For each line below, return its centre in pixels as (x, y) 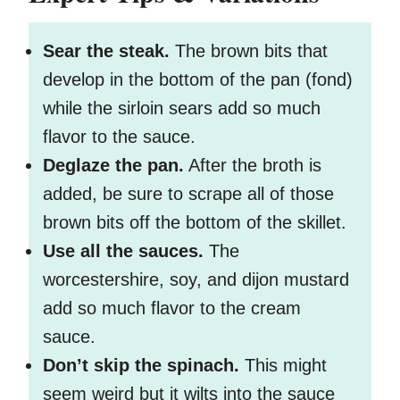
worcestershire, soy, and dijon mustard (196, 280)
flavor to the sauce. (122, 137)
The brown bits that (249, 51)
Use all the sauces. (126, 251)
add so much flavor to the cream (172, 308)
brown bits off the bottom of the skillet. (195, 223)
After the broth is (253, 166)
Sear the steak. (106, 51)
